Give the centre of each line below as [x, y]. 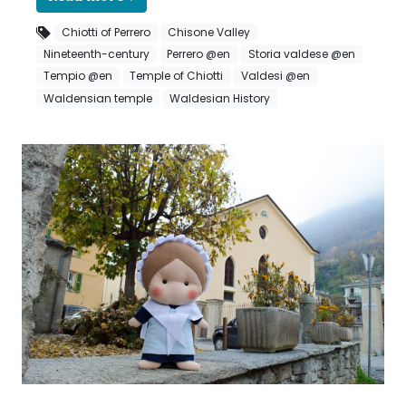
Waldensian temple [97, 98]
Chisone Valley [209, 32]
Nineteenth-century [96, 54]
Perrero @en [199, 54]
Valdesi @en [275, 76]
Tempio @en [77, 76]
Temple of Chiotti [177, 76]
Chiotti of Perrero [106, 32]
